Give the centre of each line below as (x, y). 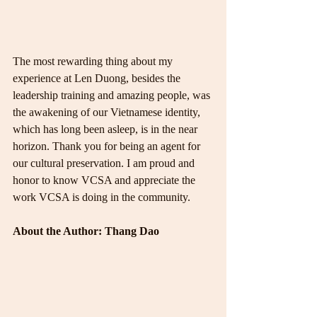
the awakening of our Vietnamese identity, (108, 112)
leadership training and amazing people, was (113, 95)
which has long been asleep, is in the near (106, 129)
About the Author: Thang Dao (86, 231)
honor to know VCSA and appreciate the (105, 180)
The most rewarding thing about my (94, 61)
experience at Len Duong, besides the (98, 78)
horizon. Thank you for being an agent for (108, 146)
